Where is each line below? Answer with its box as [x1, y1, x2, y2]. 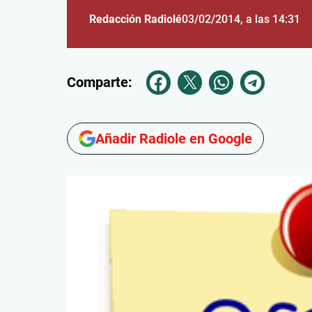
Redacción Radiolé [89, 12, 182, 26]
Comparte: [67, 74, 132, 91]
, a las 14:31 [240, 12, 300, 26]
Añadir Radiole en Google [95, 130, 252, 147]
